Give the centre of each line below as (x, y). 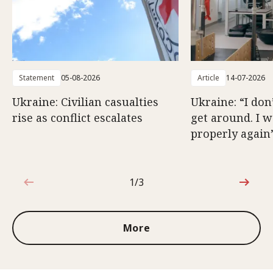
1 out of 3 (150, 189)
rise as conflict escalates (77, 118)
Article (208, 78)
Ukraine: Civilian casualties (85, 102)
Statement (37, 78)
